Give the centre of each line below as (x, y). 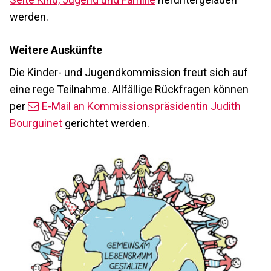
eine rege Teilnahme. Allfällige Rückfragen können (129, 89)
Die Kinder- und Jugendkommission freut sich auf (129, 72)
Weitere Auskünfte (56, 50)
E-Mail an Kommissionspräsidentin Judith (141, 106)
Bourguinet (37, 123)
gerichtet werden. (107, 123)
